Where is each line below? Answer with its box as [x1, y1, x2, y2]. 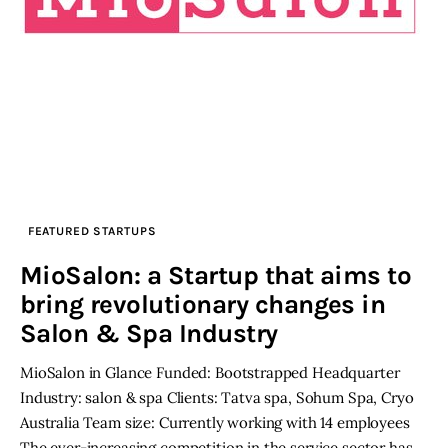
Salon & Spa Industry [20, 318, 278, 350]
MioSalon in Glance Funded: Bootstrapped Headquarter [20, 363, 400, 383]
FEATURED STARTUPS [28, 224, 157, 239]
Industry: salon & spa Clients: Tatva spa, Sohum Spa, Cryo [20, 388, 414, 408]
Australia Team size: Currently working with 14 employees [20, 413, 410, 433]
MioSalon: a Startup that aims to [20, 260, 412, 292]
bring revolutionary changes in [20, 289, 386, 321]
